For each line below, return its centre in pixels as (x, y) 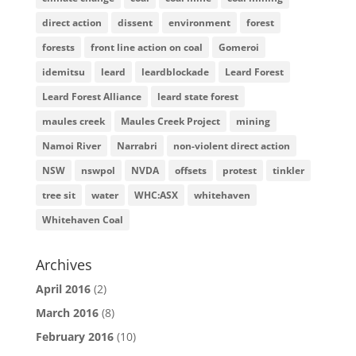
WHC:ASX (156, 195)
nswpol (98, 170)
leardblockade (175, 72)
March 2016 (67, 313)
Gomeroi (238, 47)
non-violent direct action (231, 146)
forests (58, 47)
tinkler (288, 170)
